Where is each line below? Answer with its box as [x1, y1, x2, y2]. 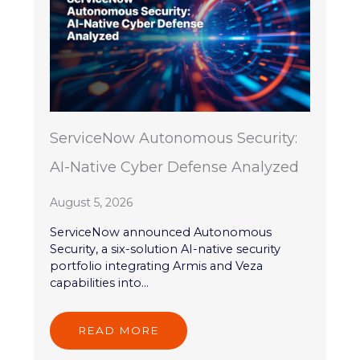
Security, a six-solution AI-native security [50, 241, 281, 256]
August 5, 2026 [50, 194, 133, 210]
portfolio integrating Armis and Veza [50, 258, 264, 273]
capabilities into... [50, 275, 149, 290]
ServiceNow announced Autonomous [50, 224, 272, 239]
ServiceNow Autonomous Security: [50, 129, 298, 147]
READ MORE [78, 323, 160, 337]
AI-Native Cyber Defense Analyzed [50, 157, 300, 176]
